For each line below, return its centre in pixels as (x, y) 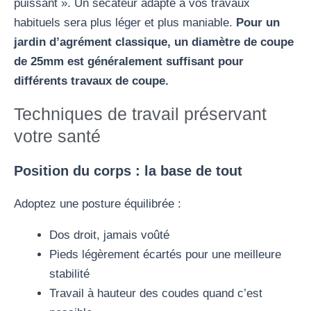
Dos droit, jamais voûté (109, 235)
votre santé (57, 136)
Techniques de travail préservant (140, 114)
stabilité (69, 274)
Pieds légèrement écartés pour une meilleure (165, 254)
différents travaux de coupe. (91, 81)
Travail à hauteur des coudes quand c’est (156, 293)
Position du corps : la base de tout (128, 170)
